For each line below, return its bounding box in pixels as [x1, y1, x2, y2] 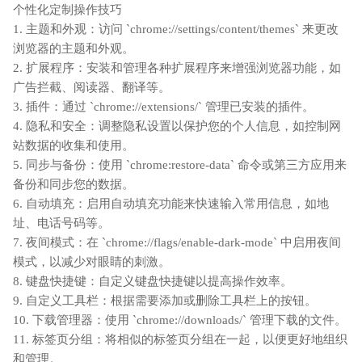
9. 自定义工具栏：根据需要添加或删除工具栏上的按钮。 [13, 293, 317, 307]
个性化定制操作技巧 [13, 2, 122, 16]
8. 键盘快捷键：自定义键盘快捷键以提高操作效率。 [13, 274, 293, 288]
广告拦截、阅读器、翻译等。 [13, 80, 170, 94]
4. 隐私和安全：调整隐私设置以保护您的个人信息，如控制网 [13, 119, 341, 133]
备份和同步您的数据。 [13, 177, 134, 191]
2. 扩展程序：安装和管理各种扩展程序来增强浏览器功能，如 [13, 61, 341, 74]
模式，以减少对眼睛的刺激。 [13, 255, 170, 268]
